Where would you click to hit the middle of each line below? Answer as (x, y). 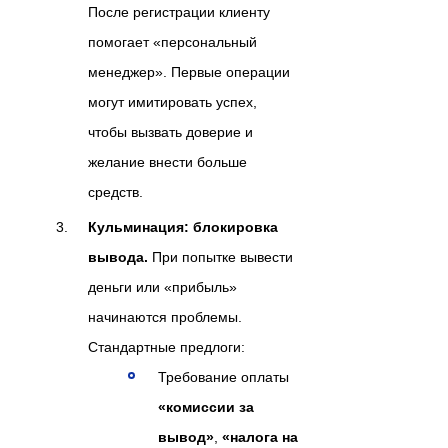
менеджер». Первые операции (189, 72)
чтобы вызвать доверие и (170, 132)
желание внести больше (167, 162)
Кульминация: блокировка (183, 227)
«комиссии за (206, 407)
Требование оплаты (223, 377)
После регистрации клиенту (179, 12)
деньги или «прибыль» (162, 287)
